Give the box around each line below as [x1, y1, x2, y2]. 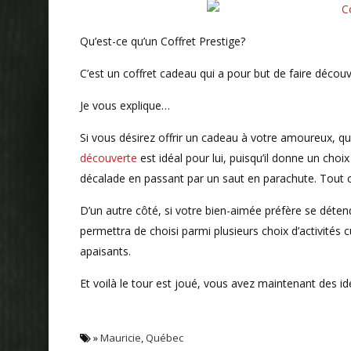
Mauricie [100, 330, 141, 345]
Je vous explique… [80, 97, 170, 113]
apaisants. [80, 243, 131, 259]
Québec [146, 330, 183, 345]
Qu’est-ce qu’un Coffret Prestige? [80, 33, 245, 49]
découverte [80, 150, 137, 165]
